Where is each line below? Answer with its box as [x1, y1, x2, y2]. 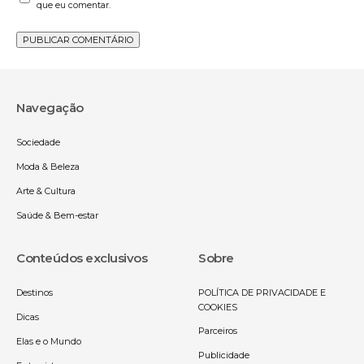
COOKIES [198, 301, 237, 313]
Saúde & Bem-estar [16, 209, 98, 221]
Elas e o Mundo [16, 335, 81, 347]
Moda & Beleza [16, 160, 80, 172]
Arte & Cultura [16, 184, 76, 197]
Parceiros [198, 324, 237, 336]
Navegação [16, 99, 84, 115]
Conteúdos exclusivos [16, 249, 147, 266]
